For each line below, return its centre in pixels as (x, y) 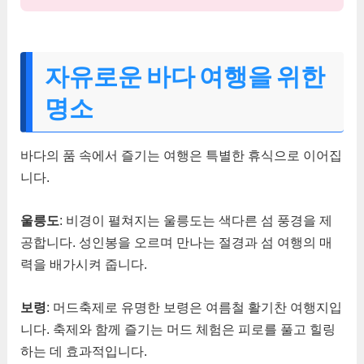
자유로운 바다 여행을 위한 (185, 75)
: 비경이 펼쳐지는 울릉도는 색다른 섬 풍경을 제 (196, 220)
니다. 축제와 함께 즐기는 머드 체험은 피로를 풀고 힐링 (178, 329)
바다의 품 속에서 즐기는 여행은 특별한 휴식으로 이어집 (182, 155)
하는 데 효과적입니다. (84, 351)
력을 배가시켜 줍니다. (84, 264)
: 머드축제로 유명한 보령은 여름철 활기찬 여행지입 (195, 308)
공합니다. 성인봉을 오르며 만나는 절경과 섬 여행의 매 (177, 242)
